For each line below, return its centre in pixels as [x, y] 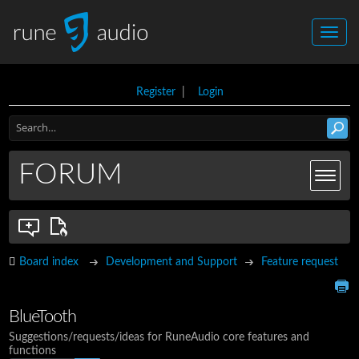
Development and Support [172, 262]
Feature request [300, 262]
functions [33, 351]
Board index [49, 262]
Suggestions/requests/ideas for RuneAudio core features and [159, 337]
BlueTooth [43, 317]
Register [155, 92]
